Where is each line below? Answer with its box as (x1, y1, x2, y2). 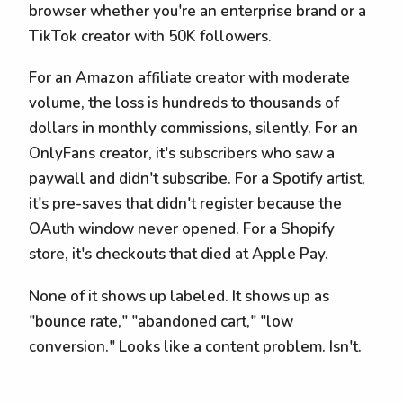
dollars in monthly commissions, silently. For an (29, 118, 358, 139)
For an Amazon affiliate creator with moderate (29, 67, 350, 89)
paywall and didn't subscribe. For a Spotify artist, (29, 168, 365, 190)
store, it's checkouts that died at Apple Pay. (29, 244, 328, 265)
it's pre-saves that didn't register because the (29, 193, 342, 215)
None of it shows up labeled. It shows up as (29, 285, 329, 307)
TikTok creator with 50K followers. (29, 25, 272, 47)
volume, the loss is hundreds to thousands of (29, 93, 339, 114)
